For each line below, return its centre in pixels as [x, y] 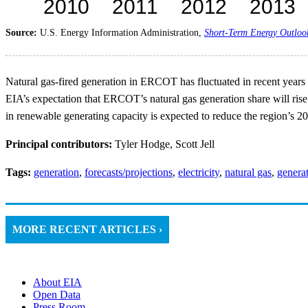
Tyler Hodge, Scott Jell [165, 144]
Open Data [57, 294]
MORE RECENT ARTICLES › [87, 229]
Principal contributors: [60, 144]
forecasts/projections [129, 172]
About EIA [57, 282]
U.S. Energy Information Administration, [122, 32]
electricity [199, 172]
